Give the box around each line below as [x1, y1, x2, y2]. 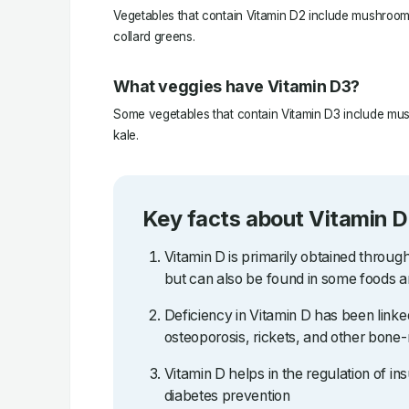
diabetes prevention [163, 386, 290, 404]
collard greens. [113, 28, 195, 44]
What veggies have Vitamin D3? [113, 77, 360, 97]
